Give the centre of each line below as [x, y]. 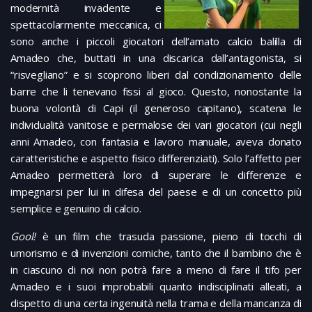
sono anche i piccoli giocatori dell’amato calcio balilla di [156, 41]
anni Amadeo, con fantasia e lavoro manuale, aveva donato [156, 142]
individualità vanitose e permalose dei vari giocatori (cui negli [156, 125]
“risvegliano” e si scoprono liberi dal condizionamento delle [156, 75]
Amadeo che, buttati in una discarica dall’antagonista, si [156, 58]
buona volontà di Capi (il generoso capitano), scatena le [156, 108]
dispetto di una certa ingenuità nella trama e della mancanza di [156, 303]
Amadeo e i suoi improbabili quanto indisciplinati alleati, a [156, 287]
